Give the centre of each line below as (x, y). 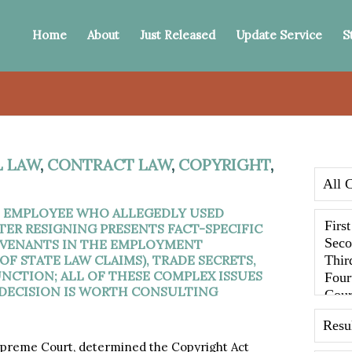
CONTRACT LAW (109, 165)
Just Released (178, 35)
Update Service (279, 35)
